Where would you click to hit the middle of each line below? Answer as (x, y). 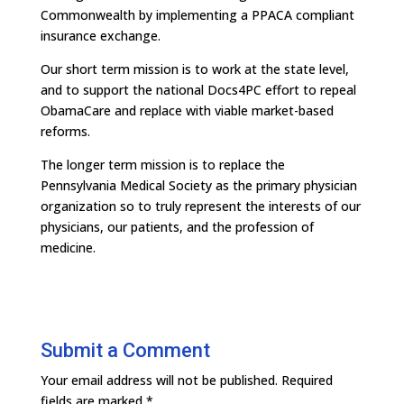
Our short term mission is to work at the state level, (194, 69)
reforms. (65, 131)
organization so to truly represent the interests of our (200, 206)
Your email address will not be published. (159, 380)
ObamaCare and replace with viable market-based (187, 110)
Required (307, 380)
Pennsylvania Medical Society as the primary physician (198, 185)
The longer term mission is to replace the (162, 165)
